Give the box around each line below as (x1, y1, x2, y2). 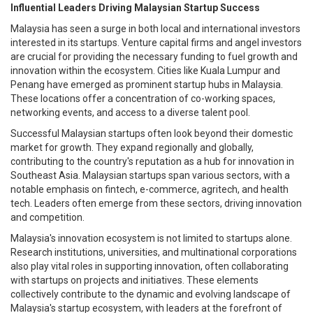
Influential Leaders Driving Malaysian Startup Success (10, 1, 260, 13)
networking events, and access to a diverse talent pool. (10, 106, 250, 118)
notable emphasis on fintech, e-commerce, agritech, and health (10, 183, 289, 195)
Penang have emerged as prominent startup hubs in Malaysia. (10, 78, 283, 90)
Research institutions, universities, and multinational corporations (10, 246, 297, 258)
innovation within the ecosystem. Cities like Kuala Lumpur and (10, 64, 280, 76)
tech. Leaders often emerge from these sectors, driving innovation (10, 197, 302, 209)
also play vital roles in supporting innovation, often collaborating (10, 260, 289, 272)
